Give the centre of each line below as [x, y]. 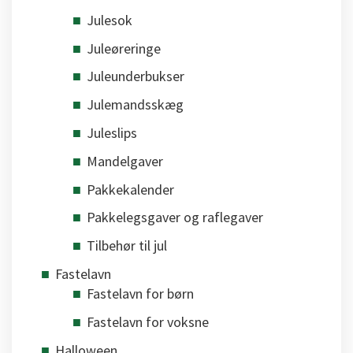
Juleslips [112, 133]
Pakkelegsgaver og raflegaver [175, 217]
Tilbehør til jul [127, 246]
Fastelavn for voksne [148, 321]
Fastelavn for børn [140, 293]
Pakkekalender [130, 189]
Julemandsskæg [135, 105]
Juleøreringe [124, 48]
